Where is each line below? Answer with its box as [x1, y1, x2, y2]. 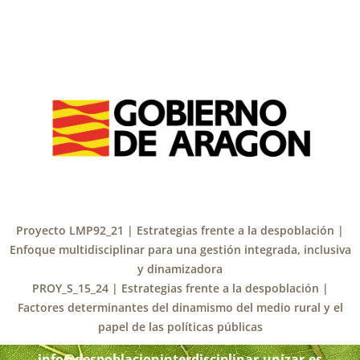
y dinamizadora [137, 260, 223, 276]
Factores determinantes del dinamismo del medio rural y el [17, 299, 343, 315]
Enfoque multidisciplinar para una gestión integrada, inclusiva [9, 241, 351, 257]
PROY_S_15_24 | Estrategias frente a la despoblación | [31, 280, 329, 296]
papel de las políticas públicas [97, 318, 263, 334]
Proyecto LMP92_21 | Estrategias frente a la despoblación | [16, 222, 344, 238]
